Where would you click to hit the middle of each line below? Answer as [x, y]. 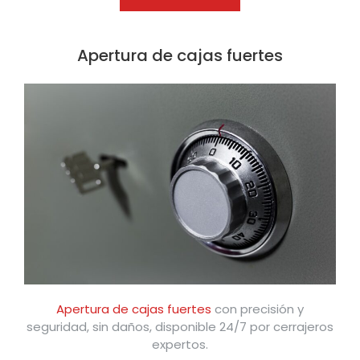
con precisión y [258, 309]
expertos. [180, 344]
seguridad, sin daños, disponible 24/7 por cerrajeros [180, 326]
